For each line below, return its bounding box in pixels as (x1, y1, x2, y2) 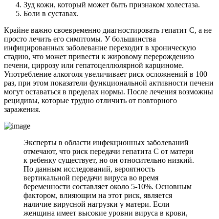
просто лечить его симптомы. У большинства (4, 34, 156, 43)
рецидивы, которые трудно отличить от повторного (4, 96, 177, 105)
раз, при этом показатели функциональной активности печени (4, 78, 214, 87)
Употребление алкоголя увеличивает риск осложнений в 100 (4, 69, 207, 78)
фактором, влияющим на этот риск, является (23, 191, 172, 199)
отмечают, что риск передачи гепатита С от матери (23, 147, 194, 155)
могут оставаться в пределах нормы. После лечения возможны (4, 87, 213, 96)
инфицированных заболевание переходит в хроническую (4, 43, 196, 52)
